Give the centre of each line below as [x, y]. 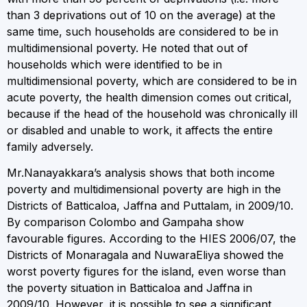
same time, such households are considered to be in [143, 31]
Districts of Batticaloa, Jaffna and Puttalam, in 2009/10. [150, 205]
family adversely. [50, 146]
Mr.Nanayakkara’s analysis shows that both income [141, 172]
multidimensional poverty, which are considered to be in [152, 81]
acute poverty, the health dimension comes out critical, [149, 97]
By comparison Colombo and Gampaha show [125, 222]
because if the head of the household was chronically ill [152, 113]
